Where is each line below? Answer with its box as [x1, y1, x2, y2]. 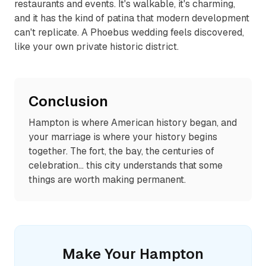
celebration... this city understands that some [28, 159, 223, 172]
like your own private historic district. [14, 40, 179, 53]
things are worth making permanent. [28, 173, 186, 186]
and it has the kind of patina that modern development [14, 12, 249, 24]
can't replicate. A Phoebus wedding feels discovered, [14, 26, 244, 39]
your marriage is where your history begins [28, 131, 217, 143]
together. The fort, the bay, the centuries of [28, 145, 214, 157]
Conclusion [28, 92, 108, 110]
